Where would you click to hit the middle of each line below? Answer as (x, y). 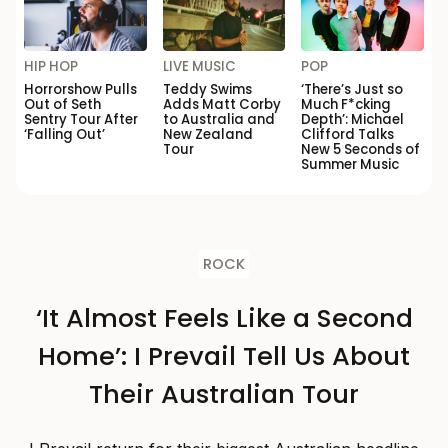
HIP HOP (51, 66)
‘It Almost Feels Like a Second (224, 317)
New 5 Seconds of (361, 149)
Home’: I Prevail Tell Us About (224, 355)
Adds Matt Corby (221, 104)
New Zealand (207, 134)
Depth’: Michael (353, 119)
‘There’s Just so (352, 89)
